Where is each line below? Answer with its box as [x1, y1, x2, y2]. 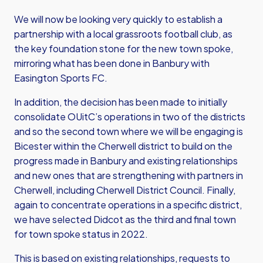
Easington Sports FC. [14, 72, 107, 84]
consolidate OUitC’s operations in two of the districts [14, 110, 245, 123]
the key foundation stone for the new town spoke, [14, 42, 233, 55]
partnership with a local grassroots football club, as [14, 28, 232, 40]
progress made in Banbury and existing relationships [14, 154, 238, 167]
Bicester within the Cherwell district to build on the [14, 140, 232, 152]
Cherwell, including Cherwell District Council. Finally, [14, 184, 235, 196]
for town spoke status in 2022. [14, 228, 148, 240]
